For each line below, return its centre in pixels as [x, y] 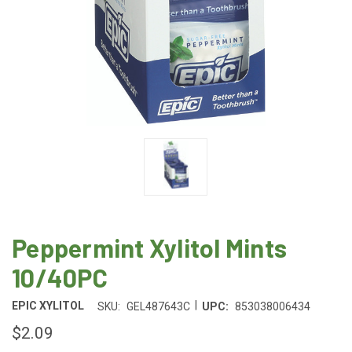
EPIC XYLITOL [48, 306]
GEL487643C [158, 306]
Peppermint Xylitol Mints [149, 247]
